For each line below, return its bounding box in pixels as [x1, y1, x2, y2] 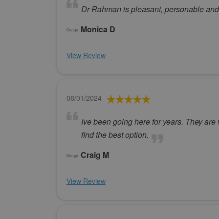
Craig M [80, 149, 109, 161]
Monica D [80, 23, 115, 35]
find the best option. [81, 129, 149, 141]
